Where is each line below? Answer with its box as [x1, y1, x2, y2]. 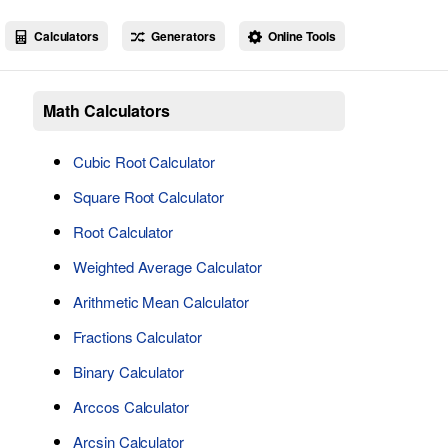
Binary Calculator [72, 361, 185, 382]
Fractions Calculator [72, 326, 202, 347]
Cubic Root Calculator [72, 151, 215, 172]
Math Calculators [42, 99, 171, 122]
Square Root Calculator [72, 186, 224, 207]
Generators [148, 27, 216, 45]
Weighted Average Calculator [72, 256, 262, 277]
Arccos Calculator [72, 396, 190, 417]
